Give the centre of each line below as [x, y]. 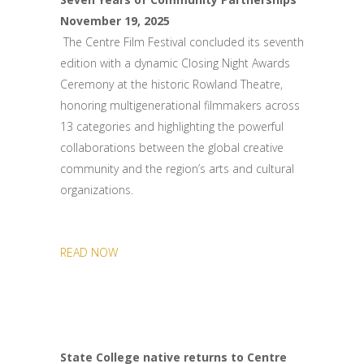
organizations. [97, 190]
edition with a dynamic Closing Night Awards [175, 63]
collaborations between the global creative [172, 147]
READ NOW [89, 252]
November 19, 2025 [115, 21]
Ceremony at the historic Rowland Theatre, [171, 84]
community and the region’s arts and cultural [177, 169]
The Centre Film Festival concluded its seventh [182, 42]
